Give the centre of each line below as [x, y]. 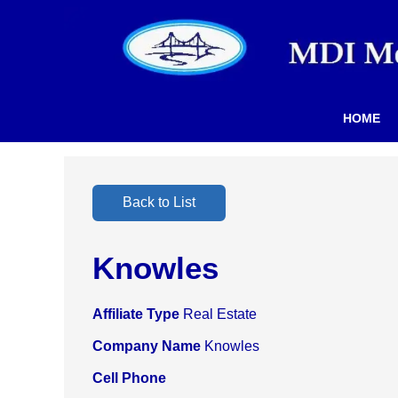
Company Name [148, 346]
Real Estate [220, 314]
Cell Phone [129, 378]
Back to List [159, 203]
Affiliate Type [138, 314]
